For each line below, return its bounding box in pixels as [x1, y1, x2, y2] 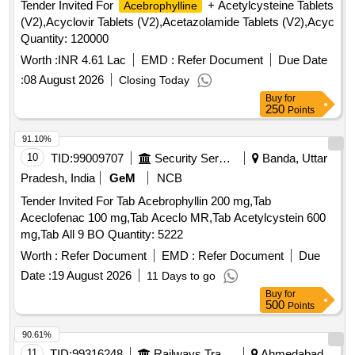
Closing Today [119, 74, 189, 87]
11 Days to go [147, 269, 216, 283]
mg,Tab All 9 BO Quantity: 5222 [108, 227, 183, 242]
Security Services [219, 151, 231, 166]
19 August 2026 [52, 269, 132, 283]
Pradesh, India [21, 171, 95, 185]
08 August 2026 [24, 73, 104, 87]
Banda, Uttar [259, 151, 327, 166]
